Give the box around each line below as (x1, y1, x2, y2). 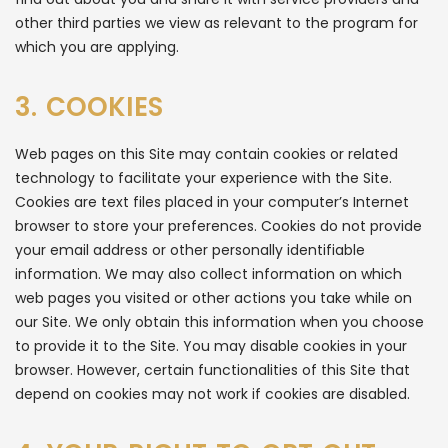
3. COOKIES (15, 89, 163, 125)
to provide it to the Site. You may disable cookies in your (15, 336, 407, 356)
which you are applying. (15, 37, 179, 57)
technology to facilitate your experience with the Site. (15, 168, 392, 188)
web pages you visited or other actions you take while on (15, 288, 412, 308)
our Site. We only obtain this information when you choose (15, 312, 424, 332)
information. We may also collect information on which (15, 264, 402, 284)
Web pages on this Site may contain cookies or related (15, 144, 398, 164)
